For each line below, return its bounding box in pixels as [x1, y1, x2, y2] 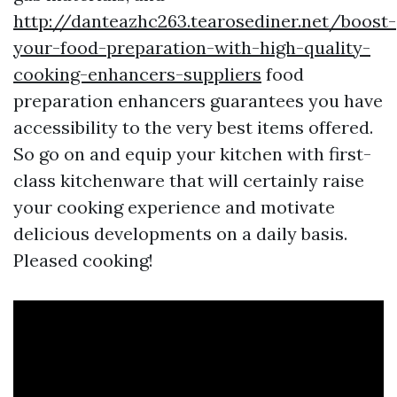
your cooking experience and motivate [13, 196, 335, 219]
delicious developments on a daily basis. [13, 222, 347, 245]
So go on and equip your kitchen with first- [13, 143, 371, 166]
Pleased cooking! [13, 249, 153, 272]
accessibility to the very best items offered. [13, 116, 373, 139]
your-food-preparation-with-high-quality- [13, 36, 370, 59]
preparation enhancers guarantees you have [13, 90, 383, 113]
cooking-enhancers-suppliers [13, 63, 261, 86]
